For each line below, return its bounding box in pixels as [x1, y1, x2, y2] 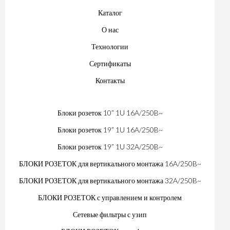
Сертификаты [89, 59, 131, 68]
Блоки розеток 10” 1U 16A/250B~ [57, 108, 163, 117]
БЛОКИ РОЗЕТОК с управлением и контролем [38, 193, 182, 202]
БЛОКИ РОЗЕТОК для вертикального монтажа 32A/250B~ [18, 176, 201, 185]
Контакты [95, 75, 125, 85]
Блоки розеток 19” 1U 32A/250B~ [57, 142, 163, 151]
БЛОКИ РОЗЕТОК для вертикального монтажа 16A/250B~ [18, 159, 201, 168]
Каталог [98, 8, 122, 17]
